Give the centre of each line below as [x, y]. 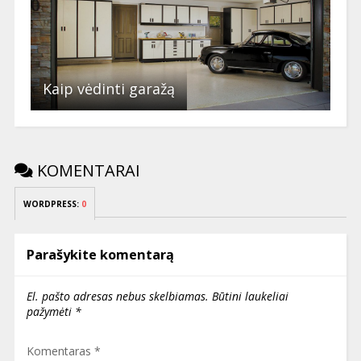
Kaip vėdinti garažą [108, 88]
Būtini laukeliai [250, 296]
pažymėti [50, 311]
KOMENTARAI [86, 170]
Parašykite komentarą [100, 254]
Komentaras [60, 351]
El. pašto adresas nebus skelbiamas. [117, 296]
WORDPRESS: [52, 203]
